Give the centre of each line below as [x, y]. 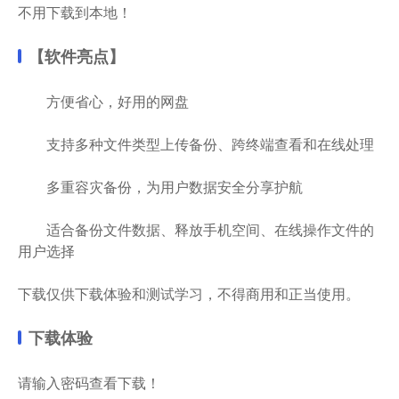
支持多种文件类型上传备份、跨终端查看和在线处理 [196, 144]
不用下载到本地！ [75, 12]
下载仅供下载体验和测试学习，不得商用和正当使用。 [189, 294]
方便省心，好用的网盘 [103, 102]
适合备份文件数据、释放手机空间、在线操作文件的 [196, 230]
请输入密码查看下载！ [89, 383]
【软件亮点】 [77, 57]
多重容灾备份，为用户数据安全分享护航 [160, 187]
